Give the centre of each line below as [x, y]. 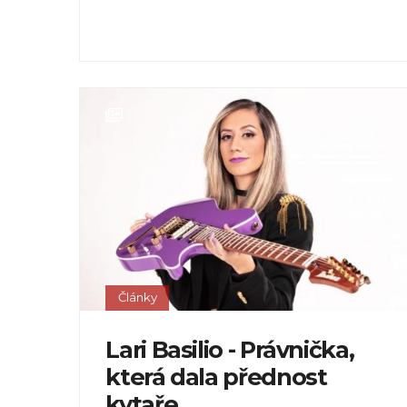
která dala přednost [216, 377]
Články [137, 298]
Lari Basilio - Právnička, [230, 350]
